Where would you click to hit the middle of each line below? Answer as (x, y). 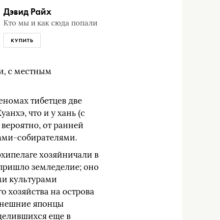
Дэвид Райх (27, 12)
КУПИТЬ (22, 40)
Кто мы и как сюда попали (50, 23)
